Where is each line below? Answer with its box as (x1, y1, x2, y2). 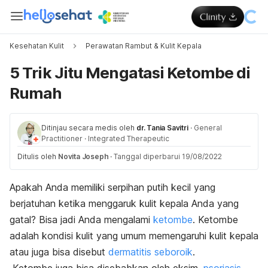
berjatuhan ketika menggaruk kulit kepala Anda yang (10, 197, 239, 209)
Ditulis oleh (17, 152, 58, 161)
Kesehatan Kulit (10, 41, 64, 50)
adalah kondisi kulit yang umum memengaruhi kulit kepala (10, 230, 258, 242)
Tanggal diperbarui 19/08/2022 (114, 152, 223, 161)
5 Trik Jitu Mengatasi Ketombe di (10, 63, 251, 82)
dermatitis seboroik (108, 246, 193, 258)
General (193, 123, 222, 132)
